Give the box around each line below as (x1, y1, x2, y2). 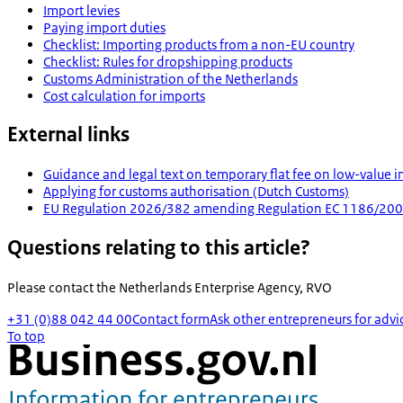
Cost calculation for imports (43, 86, 205, 104)
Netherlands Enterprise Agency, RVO (119, 279, 332, 297)
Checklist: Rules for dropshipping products (43, 52, 292, 70)
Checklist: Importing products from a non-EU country (43, 35, 354, 53)
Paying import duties (43, 18, 166, 36)
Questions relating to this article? (7, 235, 310, 262)
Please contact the (7, 279, 119, 297)
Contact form (132, 310, 210, 328)
